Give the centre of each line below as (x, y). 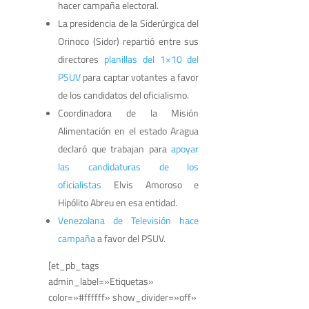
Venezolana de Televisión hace (129, 220)
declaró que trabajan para (115, 148)
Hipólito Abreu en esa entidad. (118, 202)
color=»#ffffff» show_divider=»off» (122, 297)
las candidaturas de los (129, 166)
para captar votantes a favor (140, 77)
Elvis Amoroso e (150, 184)
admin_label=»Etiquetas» (101, 281)
